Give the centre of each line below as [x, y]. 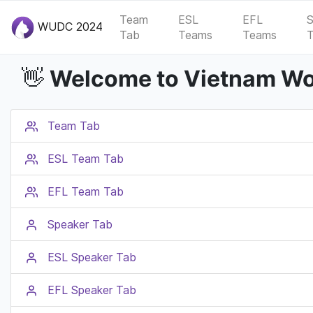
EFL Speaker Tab [92, 290]
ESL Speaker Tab [92, 257]
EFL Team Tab [86, 191]
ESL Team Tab [86, 159]
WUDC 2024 [68, 26]
